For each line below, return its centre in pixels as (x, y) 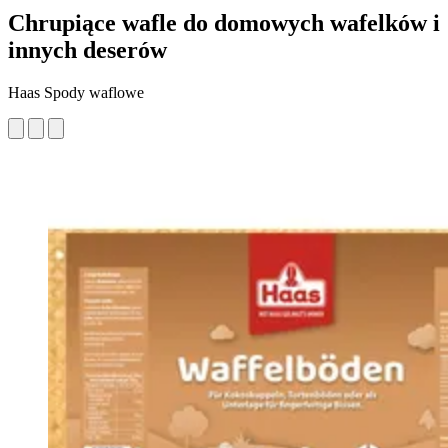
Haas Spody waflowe (76, 92)
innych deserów (87, 49)
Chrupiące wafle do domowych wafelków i (224, 22)
